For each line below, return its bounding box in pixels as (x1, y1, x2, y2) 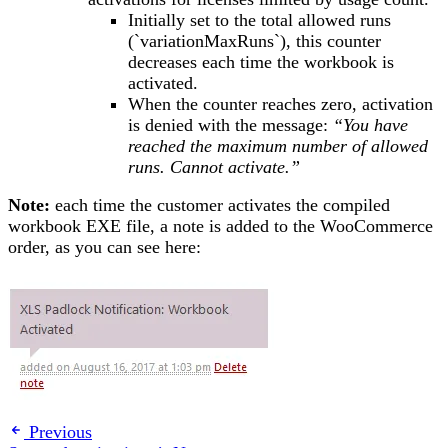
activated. (128, 72, 198, 93)
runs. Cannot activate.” (128, 156, 300, 177)
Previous (29, 422, 92, 443)
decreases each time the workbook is (128, 51, 394, 72)
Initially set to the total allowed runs (128, 9, 391, 30)
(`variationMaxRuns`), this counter (128, 30, 381, 51)
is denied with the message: (128, 114, 333, 135)
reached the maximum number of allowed (128, 135, 428, 156)
